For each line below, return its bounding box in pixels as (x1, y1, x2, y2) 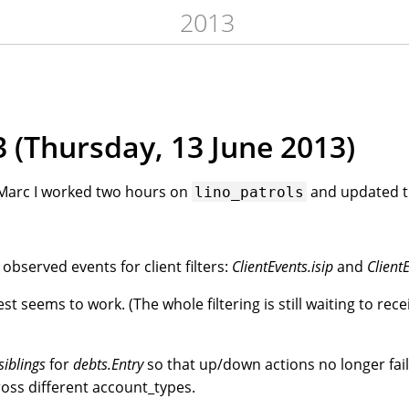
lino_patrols (194, 183, 305, 201)
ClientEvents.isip (232, 256, 334, 277)
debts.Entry (73, 353, 144, 374)
